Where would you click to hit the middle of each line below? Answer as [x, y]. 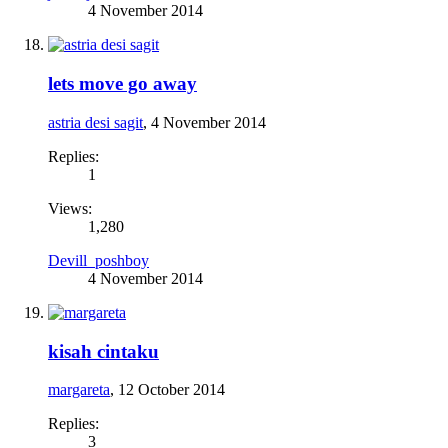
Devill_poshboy [98, 260]
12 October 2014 [171, 390]
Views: [70, 208]
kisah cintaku [103, 351]
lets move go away [122, 84]
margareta [79, 390]
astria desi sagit [95, 122]
